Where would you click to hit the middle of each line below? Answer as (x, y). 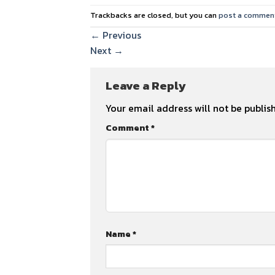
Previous (121, 35)
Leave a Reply (147, 85)
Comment (128, 128)
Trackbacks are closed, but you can (154, 15)
